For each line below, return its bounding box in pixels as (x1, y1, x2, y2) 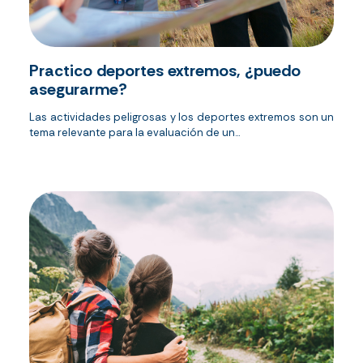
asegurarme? (29, 79, 127, 100)
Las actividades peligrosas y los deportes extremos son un (29, 110, 334, 125)
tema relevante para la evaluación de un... (29, 126, 240, 140)
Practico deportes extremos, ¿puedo (29, 60, 301, 82)
